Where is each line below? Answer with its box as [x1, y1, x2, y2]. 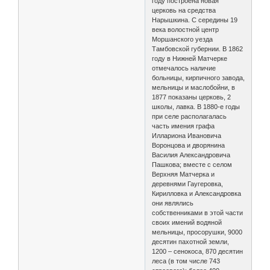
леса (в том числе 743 [152, 257, 221, 265]
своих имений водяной [152, 218, 222, 226]
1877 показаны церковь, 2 [152, 93, 231, 101]
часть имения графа [152, 122, 215, 130]
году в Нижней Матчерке [152, 54, 228, 62]
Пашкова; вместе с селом [152, 160, 233, 168]
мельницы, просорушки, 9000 [152, 228, 243, 236]
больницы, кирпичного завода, [152, 74, 245, 81]
